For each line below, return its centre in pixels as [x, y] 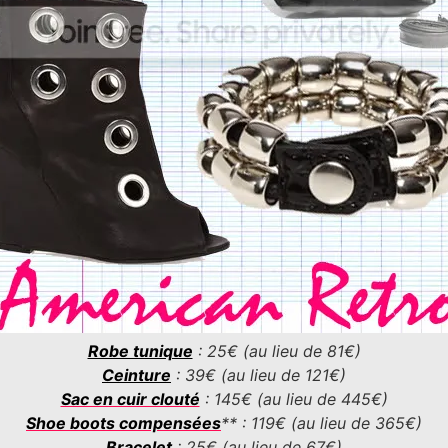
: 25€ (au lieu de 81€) [276, 350]
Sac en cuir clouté [130, 398]
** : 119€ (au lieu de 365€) [321, 422]
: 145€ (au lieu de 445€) [293, 398]
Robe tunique [140, 350]
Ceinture [136, 374]
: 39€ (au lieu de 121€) [258, 374]
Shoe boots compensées [123, 422]
